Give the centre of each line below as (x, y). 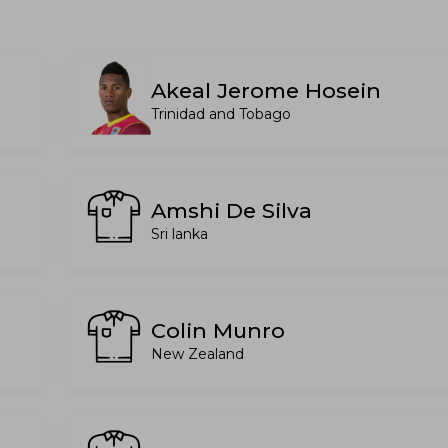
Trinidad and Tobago (221, 114)
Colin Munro (218, 330)
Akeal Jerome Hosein (266, 90)
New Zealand (197, 354)
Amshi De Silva (231, 210)
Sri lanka (179, 234)
